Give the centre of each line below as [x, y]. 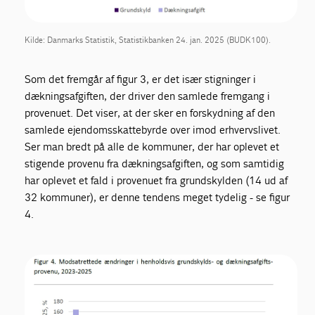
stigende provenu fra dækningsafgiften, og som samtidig [155, 163]
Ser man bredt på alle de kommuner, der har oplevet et [152, 146]
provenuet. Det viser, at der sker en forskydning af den [150, 112]
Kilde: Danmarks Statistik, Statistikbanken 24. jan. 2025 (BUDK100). [148, 40]
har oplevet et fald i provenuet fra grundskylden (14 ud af [156, 180]
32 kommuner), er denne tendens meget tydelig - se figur [157, 197]
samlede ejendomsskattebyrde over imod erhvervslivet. [153, 129]
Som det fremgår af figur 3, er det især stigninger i [141, 79]
